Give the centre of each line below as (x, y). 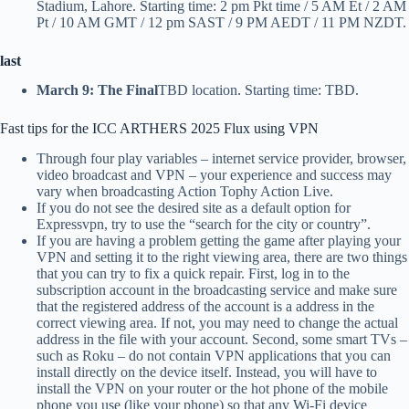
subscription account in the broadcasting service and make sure (217, 290)
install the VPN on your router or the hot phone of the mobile (212, 389)
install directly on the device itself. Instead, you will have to (207, 372)
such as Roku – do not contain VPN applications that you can (214, 356)
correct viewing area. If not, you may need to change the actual (217, 323)
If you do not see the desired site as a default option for (194, 208)
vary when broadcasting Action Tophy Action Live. (185, 192)
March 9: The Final (97, 90)
